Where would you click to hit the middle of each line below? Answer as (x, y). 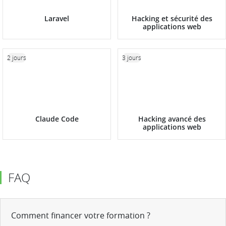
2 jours (17, 58)
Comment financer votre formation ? (81, 215)
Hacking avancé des (172, 119)
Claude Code (57, 119)
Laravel (57, 18)
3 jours (132, 58)
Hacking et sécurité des (172, 18)
